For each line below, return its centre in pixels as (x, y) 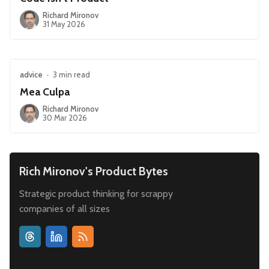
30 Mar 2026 (65, 118)
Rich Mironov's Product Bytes (94, 171)
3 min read (71, 74)
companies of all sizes (65, 208)
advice (31, 74)
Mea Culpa (45, 92)
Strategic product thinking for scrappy (96, 193)
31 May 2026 (64, 24)
